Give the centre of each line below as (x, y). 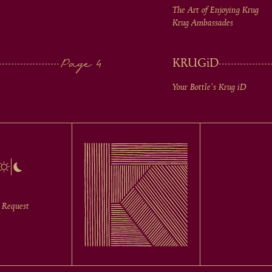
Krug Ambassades (203, 23)
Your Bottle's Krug (205, 87)
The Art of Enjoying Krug (216, 10)
